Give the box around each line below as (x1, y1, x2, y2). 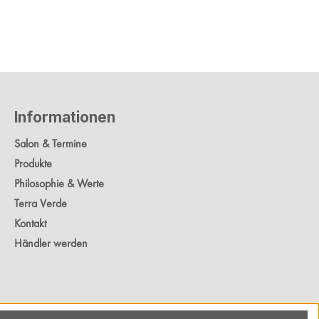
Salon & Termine (14, 136, 87, 152)
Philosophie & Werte (14, 176, 104, 192)
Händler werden (14, 236, 88, 251)
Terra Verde (14, 196, 67, 211)
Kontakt (14, 216, 46, 231)
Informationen (14, 108, 115, 127)
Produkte (14, 156, 52, 172)
